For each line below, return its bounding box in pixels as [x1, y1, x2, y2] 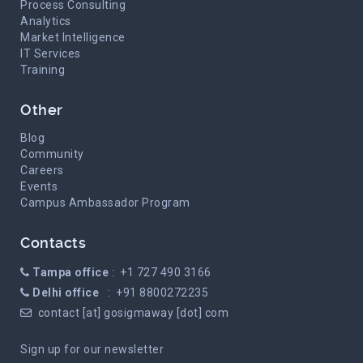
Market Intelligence [20, 31, 126, 44]
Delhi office [32, 286, 99, 299]
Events [20, 180, 58, 193]
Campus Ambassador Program [20, 196, 190, 209]
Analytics [20, 15, 71, 28]
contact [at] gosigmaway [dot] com [37, 306, 228, 319]
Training [20, 63, 65, 76]
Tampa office [32, 266, 109, 279]
